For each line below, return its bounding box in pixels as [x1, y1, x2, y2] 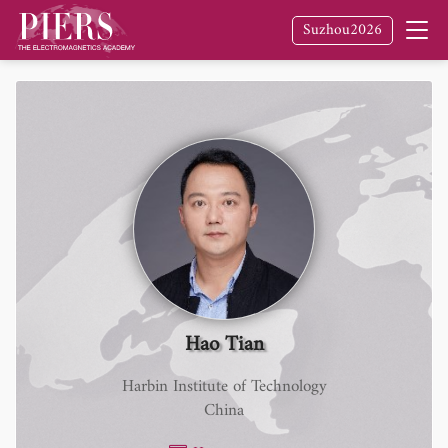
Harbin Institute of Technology [121, 372, 327, 402]
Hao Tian [184, 326, 264, 363]
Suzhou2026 [303, 16, 382, 44]
